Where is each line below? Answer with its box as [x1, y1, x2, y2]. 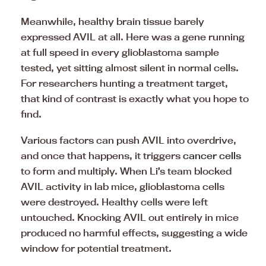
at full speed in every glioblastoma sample [21, 46, 219, 59]
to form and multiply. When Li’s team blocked [21, 165, 232, 178]
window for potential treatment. [21, 242, 172, 255]
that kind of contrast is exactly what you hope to [21, 93, 249, 105]
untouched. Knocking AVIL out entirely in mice [21, 211, 239, 224]
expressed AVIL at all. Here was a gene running [21, 31, 245, 43]
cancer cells [183, 150, 241, 162]
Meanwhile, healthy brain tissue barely [21, 15, 204, 28]
